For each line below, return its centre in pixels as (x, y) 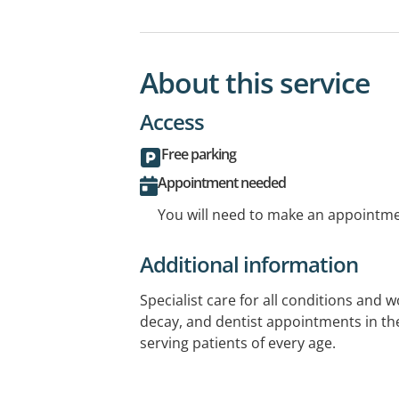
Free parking (199, 154)
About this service (255, 82)
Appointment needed (222, 182)
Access (172, 121)
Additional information (249, 264)
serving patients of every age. (238, 342)
